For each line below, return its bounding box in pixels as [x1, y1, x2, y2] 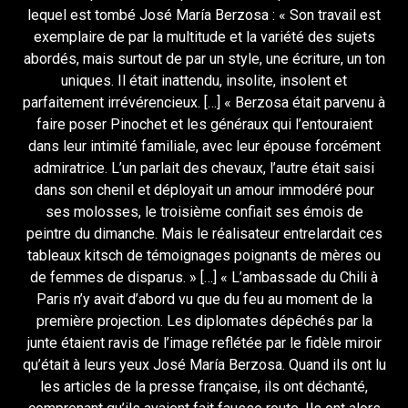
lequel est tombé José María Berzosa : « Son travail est [27, 5, 381, 24]
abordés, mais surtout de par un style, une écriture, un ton [23, 49, 385, 67]
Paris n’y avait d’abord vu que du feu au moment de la [36, 290, 372, 308]
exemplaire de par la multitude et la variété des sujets [33, 27, 375, 46]
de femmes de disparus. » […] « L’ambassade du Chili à [30, 268, 378, 286]
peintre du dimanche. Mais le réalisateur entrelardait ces [25, 224, 382, 242]
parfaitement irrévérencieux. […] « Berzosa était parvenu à [23, 93, 385, 111]
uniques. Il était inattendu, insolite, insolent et [61, 71, 347, 89]
